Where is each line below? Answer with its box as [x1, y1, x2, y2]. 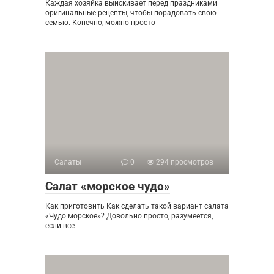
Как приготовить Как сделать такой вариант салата [45, 202, 229, 211]
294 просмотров [154, 158, 213, 167]
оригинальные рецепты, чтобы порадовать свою [45, 9, 217, 18]
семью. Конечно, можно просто [45, 18, 155, 28]
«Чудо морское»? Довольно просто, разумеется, [45, 212, 213, 221]
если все [45, 221, 75, 231]
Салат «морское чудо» [45, 179, 170, 194]
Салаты [54, 158, 81, 167]
